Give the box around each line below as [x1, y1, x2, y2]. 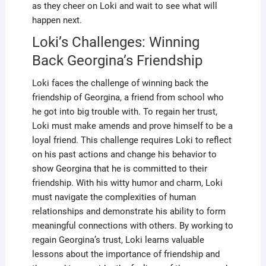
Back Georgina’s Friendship [31, 52, 202, 69]
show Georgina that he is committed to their [31, 163, 207, 174]
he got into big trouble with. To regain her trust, [31, 106, 217, 117]
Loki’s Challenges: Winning [31, 33, 199, 50]
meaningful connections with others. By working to [31, 220, 233, 231]
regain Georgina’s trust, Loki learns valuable [31, 234, 204, 245]
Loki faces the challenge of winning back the [31, 77, 208, 88]
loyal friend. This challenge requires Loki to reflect [31, 134, 232, 145]
